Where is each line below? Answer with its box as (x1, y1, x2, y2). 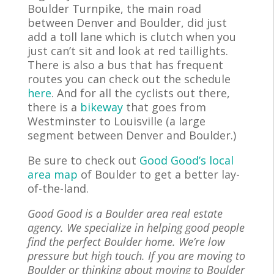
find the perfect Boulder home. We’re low (27, 234, 225, 249)
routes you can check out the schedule (27, 71, 231, 86)
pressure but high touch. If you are (27, 248, 197, 263)
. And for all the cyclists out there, (51, 85, 230, 100)
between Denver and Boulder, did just (27, 15, 227, 30)
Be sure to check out (27, 152, 139, 168)
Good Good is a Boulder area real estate (27, 206, 223, 221)
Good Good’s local (139, 152, 234, 168)
